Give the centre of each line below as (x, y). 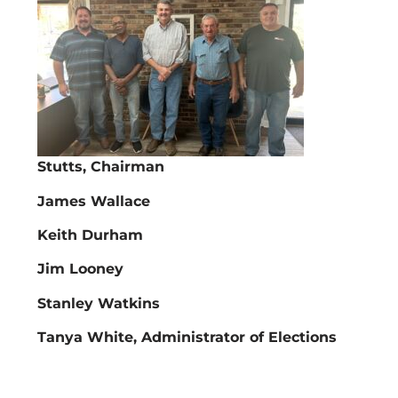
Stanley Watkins (99, 303)
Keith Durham (90, 235)
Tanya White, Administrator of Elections (187, 338)
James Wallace (94, 201)
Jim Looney (80, 269)
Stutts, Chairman (101, 167)
